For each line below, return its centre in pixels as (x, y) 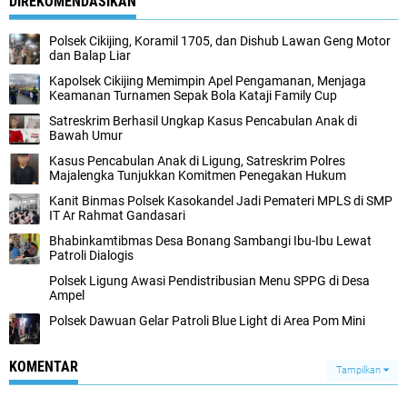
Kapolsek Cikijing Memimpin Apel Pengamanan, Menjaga (208, 81)
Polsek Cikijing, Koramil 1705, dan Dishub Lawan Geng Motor (220, 41)
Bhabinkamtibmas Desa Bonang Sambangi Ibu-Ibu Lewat (210, 241)
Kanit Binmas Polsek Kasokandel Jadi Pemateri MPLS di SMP (221, 201)
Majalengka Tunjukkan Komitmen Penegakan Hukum (198, 175)
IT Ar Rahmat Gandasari (117, 215)
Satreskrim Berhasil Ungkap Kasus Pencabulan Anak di (203, 121)
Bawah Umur (86, 135)
